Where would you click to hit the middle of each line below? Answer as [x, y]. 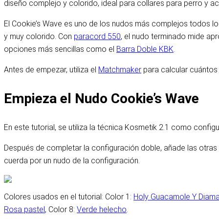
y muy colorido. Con [39, 36]
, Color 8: [61, 210]
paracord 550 [97, 36]
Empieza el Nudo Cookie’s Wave [101, 98]
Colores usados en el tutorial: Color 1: [69, 197]
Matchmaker [120, 69]
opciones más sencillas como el [60, 49]
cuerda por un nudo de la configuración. [72, 161]
